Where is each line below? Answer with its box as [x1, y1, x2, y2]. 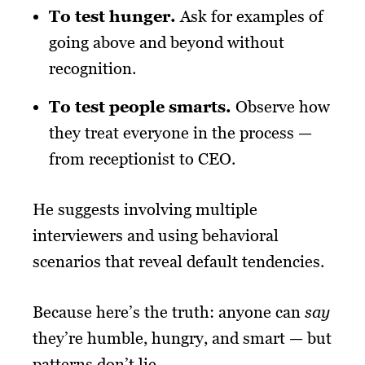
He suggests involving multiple [33, 199, 257, 219]
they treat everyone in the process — [49, 122, 312, 143]
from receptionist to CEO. [49, 148, 235, 169]
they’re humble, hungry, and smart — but [33, 328, 332, 348]
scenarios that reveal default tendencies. [33, 251, 324, 271]
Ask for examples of [180, 6, 323, 26]
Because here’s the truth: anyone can [33, 301, 305, 322]
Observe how [235, 96, 330, 117]
